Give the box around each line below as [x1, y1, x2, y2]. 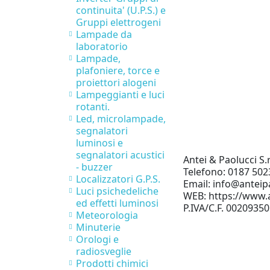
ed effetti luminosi [76, 196, 159, 210]
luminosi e [76, 136, 123, 150]
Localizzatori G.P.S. [76, 172, 160, 186]
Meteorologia [76, 209, 138, 222]
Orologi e [76, 233, 119, 246]
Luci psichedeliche [76, 184, 159, 198]
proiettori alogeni [76, 76, 156, 90]
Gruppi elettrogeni [76, 16, 161, 30]
